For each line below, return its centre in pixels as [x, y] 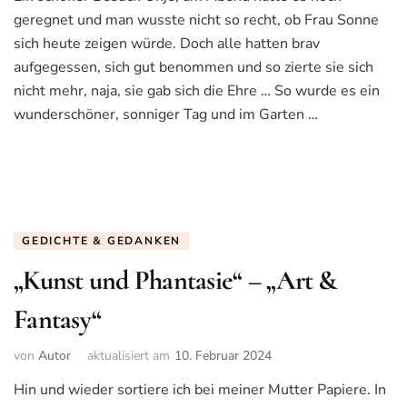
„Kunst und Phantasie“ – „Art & [175, 281]
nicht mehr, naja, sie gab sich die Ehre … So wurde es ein [197, 91]
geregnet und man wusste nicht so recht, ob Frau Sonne [196, 20]
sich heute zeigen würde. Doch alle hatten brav [167, 44]
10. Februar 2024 [223, 355]
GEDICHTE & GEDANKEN [102, 241]
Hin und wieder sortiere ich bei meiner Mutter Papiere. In [200, 389]
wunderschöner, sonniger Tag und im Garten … [166, 115]
